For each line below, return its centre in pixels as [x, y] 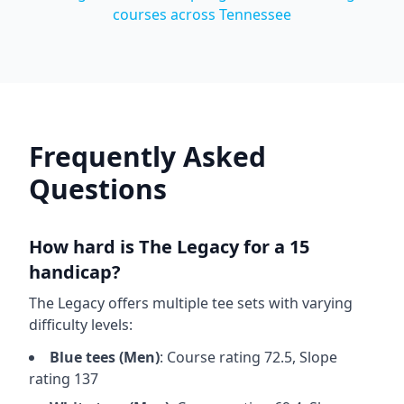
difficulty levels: [81, 325]
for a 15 [274, 247]
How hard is [84, 247]
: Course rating [212, 357]
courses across [166, 14]
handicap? [75, 272]
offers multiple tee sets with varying [229, 303]
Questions [98, 189]
